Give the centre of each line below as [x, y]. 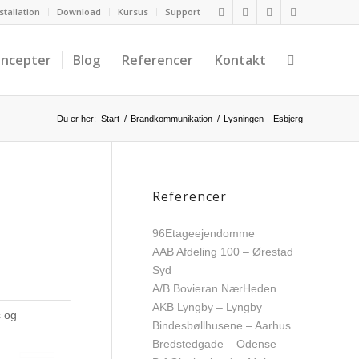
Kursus [133, 12]
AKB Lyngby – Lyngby [207, 307]
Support [183, 12]
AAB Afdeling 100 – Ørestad [223, 252]
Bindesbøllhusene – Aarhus [222, 325]
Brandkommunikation [171, 119]
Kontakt [240, 60]
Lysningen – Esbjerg [263, 119]
